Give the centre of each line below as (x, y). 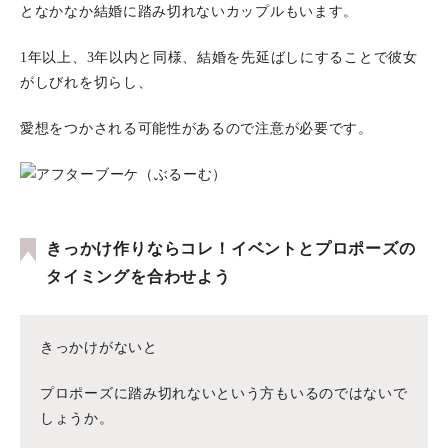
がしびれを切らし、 (86, 82)
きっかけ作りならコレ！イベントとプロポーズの (231, 248)
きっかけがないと (99, 347)
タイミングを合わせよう (138, 276)
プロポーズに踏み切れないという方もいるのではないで (224, 393)
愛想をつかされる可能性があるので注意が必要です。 (196, 128)
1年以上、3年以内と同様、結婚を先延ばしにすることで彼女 (219, 57)
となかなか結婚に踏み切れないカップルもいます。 (189, 11)
